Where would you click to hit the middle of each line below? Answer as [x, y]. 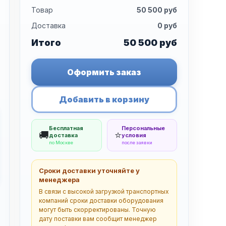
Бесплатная [66, 128]
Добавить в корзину [104, 99]
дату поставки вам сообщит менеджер [98, 219]
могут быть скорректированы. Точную [98, 210]
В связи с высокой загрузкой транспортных [104, 191]
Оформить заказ [104, 72]
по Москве [61, 143]
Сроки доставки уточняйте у [90, 171]
